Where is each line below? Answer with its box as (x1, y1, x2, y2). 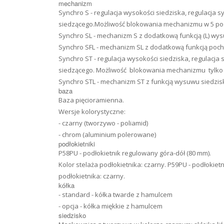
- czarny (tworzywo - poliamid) (58, 118, 148, 127)
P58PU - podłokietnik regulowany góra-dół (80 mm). (58, 148, 211, 157)
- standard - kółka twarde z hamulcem (58, 190, 172, 199)
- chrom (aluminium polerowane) (58, 130, 156, 139)
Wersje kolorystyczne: (58, 107, 125, 116)
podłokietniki (58, 139, 95, 148)
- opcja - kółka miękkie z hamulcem (58, 201, 162, 210)
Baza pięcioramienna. (58, 95, 125, 104)
